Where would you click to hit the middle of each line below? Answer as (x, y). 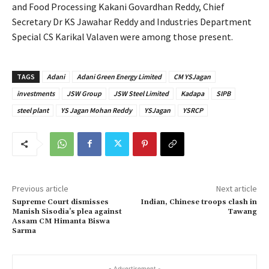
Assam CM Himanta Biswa (61, 221)
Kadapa (192, 93)
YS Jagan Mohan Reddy (96, 110)
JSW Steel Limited (141, 93)
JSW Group (84, 93)
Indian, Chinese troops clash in (198, 202)
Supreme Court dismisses (60, 202)
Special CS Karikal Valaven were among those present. (122, 36)
